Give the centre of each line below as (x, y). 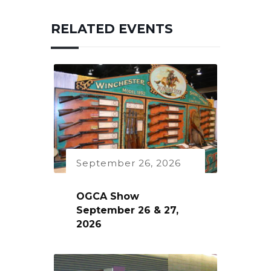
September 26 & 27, (127, 211)
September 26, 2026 (129, 163)
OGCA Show (108, 197)
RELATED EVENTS (112, 28)
